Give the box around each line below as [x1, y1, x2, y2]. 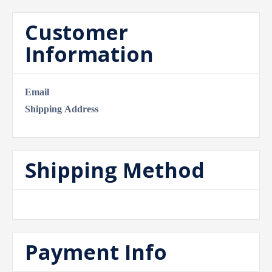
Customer [25, 18, 128, 46]
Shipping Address [25, 104, 98, 114]
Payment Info [25, 238, 167, 266]
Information [25, 40, 154, 68]
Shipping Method [25, 156, 205, 184]
